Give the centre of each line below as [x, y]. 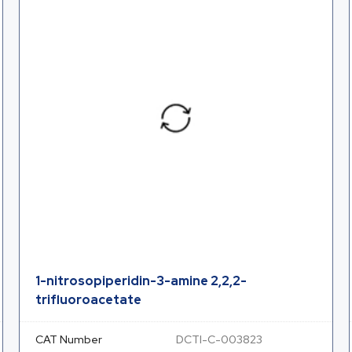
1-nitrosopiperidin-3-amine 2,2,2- [141, 281]
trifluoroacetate [88, 300]
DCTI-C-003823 [219, 339]
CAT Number [69, 339]
